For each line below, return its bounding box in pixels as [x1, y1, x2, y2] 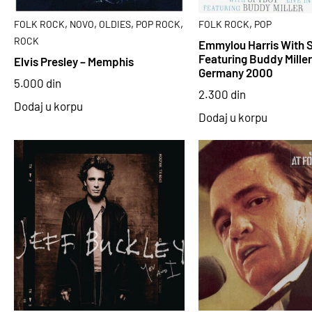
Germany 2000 [198, 65, 273, 80]
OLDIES [99, 17, 131, 30]
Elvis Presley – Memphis [14, 54, 134, 69]
